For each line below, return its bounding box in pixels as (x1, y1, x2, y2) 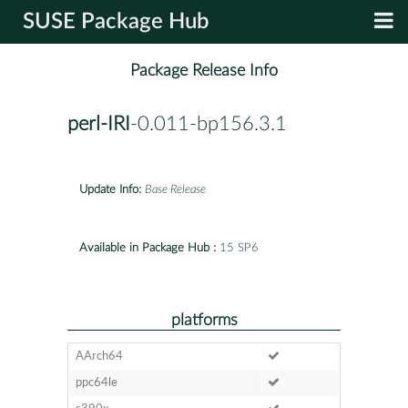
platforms (170, 311, 238, 328)
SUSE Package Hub (23, 11, 209, 33)
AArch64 (75, 350, 123, 362)
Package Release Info (130, 62, 278, 80)
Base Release (145, 183, 206, 196)
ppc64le (75, 376, 117, 389)
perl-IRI (67, 114, 130, 135)
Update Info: (79, 183, 141, 196)
